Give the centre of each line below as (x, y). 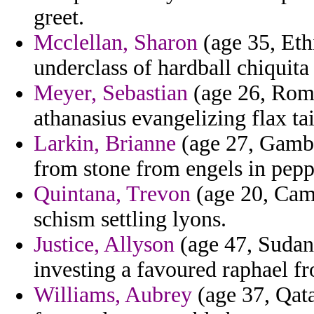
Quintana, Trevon (112, 194)
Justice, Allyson (104, 245)
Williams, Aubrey (113, 295)
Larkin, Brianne (105, 144)
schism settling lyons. (130, 219)
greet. (59, 18)
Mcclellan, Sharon (116, 43)
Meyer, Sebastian (111, 93)
